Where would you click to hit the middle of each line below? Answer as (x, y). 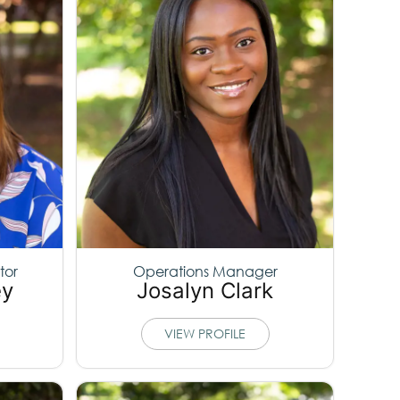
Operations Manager (205, 271)
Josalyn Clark (205, 291)
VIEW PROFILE (205, 333)
